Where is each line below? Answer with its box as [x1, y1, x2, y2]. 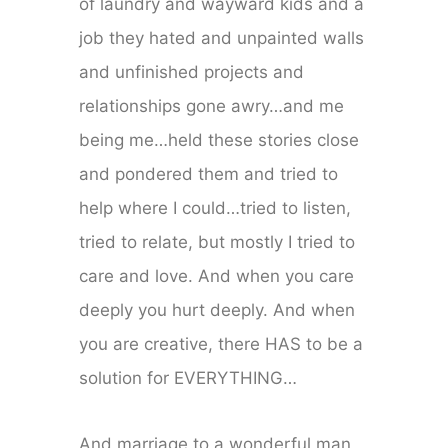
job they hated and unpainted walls [79, 28, 365, 49]
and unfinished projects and [79, 62, 305, 83]
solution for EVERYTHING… [79, 368, 298, 389]
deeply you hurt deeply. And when [79, 300, 356, 321]
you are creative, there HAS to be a [79, 334, 364, 355]
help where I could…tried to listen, [79, 198, 352, 219]
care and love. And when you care [79, 266, 355, 287]
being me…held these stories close [79, 130, 360, 151]
